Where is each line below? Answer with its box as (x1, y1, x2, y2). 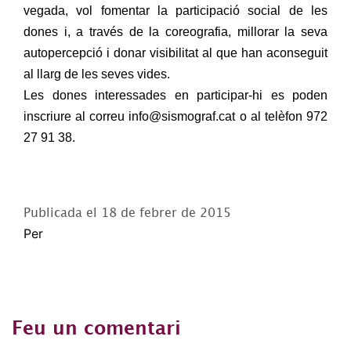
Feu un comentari (12, 317, 181, 338)
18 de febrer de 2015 (101, 205, 231, 219)
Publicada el (24, 205, 101, 219)
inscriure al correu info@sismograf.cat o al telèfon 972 (24, 110, 327, 123)
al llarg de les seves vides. (24, 67, 170, 81)
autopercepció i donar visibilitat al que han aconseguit (24, 46, 327, 60)
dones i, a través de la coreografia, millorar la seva (24, 25, 327, 38)
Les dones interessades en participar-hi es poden (24, 89, 327, 102)
